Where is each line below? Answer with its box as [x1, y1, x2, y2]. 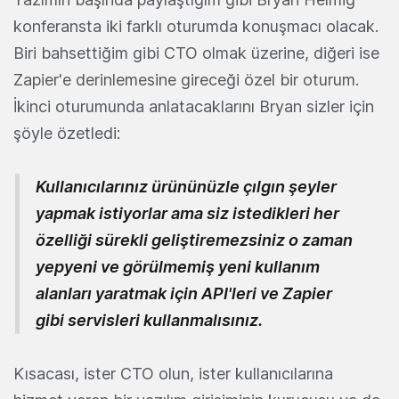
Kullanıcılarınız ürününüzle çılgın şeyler [36, 176, 337, 196]
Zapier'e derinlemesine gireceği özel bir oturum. [13, 69, 359, 89]
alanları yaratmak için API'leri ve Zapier [36, 283, 332, 303]
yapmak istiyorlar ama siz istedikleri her [36, 203, 339, 223]
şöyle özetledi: [13, 123, 120, 142]
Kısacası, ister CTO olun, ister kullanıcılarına [13, 363, 333, 383]
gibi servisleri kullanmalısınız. [36, 310, 263, 330]
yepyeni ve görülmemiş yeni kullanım [36, 256, 320, 276]
